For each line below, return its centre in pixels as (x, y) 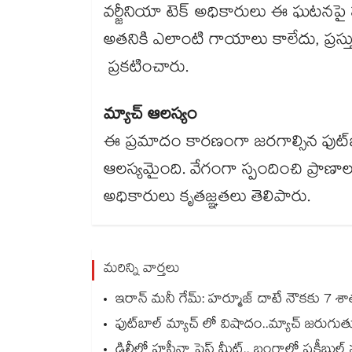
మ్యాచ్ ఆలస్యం (150, 117)
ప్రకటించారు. (146, 70)
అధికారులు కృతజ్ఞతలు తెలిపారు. (207, 199)
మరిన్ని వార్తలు (142, 270)
